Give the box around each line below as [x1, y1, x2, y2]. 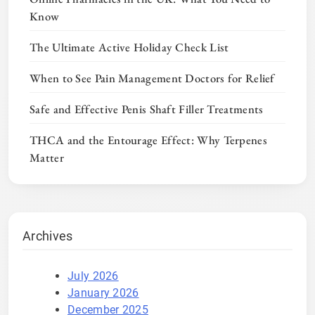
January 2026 [67, 285, 139, 300]
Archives [22, 228, 73, 243]
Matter [30, 149, 64, 165]
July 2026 [67, 269, 119, 283]
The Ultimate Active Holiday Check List [30, 39, 229, 55]
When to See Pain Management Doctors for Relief [30, 70, 275, 86]
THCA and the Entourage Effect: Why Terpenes [30, 131, 267, 148]
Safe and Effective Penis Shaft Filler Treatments [30, 101, 264, 117]
